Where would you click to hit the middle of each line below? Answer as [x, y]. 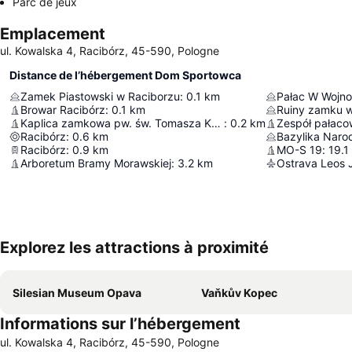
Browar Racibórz [63, 110]
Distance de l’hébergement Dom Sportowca [125, 75]
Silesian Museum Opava [77, 293]
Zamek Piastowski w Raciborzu [100, 96]
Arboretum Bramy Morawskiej [96, 163]
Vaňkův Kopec [239, 293]
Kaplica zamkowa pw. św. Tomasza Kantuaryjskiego [216, 123]
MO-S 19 [299, 150]
